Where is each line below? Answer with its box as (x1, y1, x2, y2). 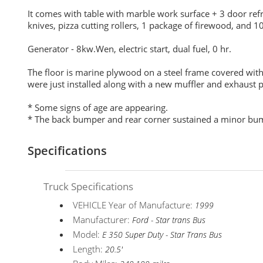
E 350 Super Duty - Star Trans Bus (102, 230, 222, 240)
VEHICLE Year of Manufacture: (73, 199, 195, 211)
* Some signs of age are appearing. (28, 102, 168, 113)
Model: (73, 228, 103, 240)
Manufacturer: (73, 214, 133, 225)
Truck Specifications (43, 180, 134, 193)
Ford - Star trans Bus (132, 215, 206, 225)
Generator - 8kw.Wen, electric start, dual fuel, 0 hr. (28, 43, 231, 55)
